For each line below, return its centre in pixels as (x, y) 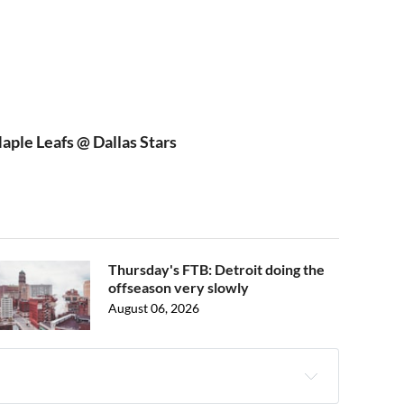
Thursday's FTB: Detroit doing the (216, 269)
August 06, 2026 (154, 308)
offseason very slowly (179, 287)
